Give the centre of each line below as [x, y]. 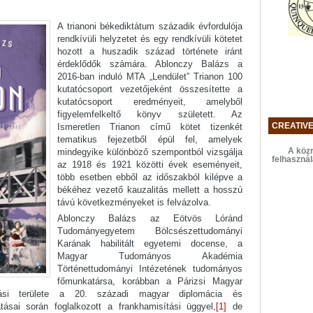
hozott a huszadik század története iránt [150, 52]
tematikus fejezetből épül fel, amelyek [150, 140]
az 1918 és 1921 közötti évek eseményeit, [150, 165]
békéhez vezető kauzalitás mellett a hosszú [150, 190]
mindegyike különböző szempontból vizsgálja [150, 152]
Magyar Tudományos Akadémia [150, 256]
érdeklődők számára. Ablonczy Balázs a [150, 64]
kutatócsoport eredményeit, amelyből [150, 102]
